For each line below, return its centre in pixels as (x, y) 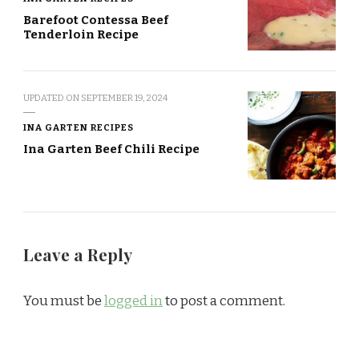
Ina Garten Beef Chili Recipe (111, 149)
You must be (64, 301)
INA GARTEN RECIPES (79, 128)
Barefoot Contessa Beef (96, 20)
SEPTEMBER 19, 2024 (125, 98)
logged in (133, 301)
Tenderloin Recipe (81, 35)
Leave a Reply (79, 255)
